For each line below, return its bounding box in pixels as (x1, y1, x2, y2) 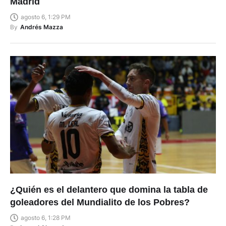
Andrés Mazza (20, 23, 63, 31)
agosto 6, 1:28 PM (21, 213, 71, 221)
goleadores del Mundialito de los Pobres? (10, 197, 190, 207)
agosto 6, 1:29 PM (21, 13, 71, 21)
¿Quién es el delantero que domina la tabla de (10, 184, 208, 195)
